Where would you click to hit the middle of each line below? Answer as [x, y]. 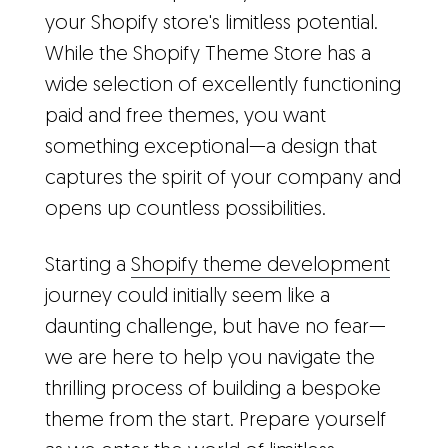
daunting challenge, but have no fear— [215, 328]
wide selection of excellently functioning [223, 86]
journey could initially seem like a [187, 297]
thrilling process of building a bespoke [213, 390]
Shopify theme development [260, 266]
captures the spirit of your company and [223, 179]
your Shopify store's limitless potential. [211, 24]
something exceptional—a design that [211, 148]
